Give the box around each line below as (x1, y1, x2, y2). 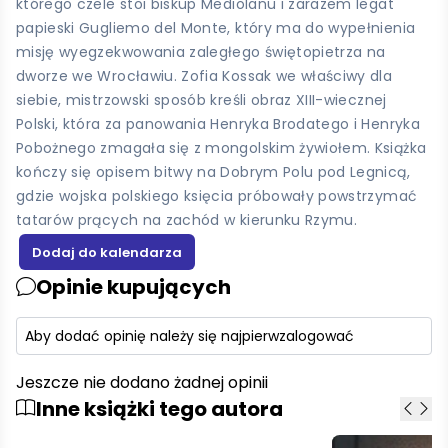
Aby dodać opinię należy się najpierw (25, 325, 279, 346)
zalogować (279, 325, 354, 346)
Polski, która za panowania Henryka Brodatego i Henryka (16, 113, 420, 134)
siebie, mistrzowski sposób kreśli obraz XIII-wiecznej (16, 89, 387, 110)
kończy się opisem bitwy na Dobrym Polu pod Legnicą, (16, 161, 410, 182)
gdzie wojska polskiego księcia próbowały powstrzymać (16, 185, 418, 206)
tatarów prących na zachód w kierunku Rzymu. (16, 209, 358, 230)
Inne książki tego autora (36, 394, 283, 423)
